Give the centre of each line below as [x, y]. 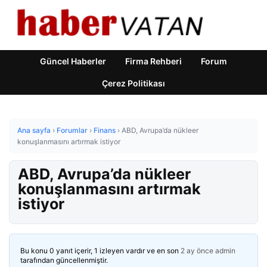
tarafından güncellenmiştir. [64, 260]
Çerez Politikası [133, 83]
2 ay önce [197, 251]
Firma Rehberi [153, 61]
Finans [105, 130]
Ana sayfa [34, 130]
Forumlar [72, 130]
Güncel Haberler [73, 61]
